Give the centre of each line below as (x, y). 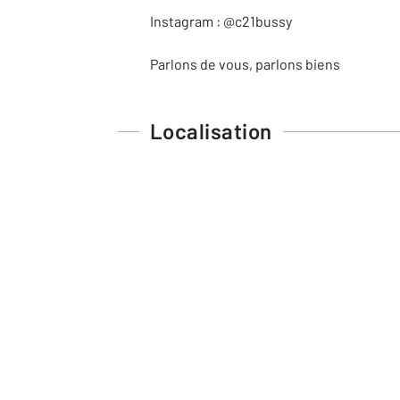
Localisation (211, 131)
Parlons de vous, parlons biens (245, 64)
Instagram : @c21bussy (221, 21)
